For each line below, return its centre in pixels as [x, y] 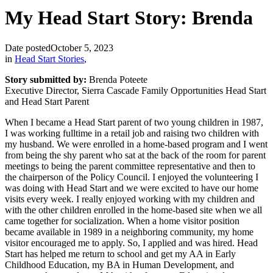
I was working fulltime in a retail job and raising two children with [132, 133]
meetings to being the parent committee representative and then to [130, 166]
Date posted [28, 48]
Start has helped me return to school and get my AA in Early [120, 253]
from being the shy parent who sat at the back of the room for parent [135, 155]
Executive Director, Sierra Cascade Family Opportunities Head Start [136, 90]
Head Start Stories [49, 58]
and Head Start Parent [47, 101]
